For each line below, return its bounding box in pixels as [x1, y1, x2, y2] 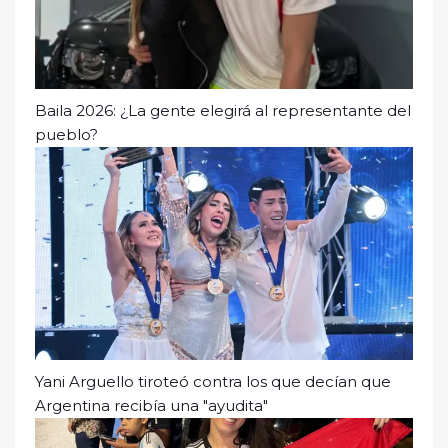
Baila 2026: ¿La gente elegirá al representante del [35, 100, 411, 120]
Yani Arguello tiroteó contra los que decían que [35, 371, 391, 391]
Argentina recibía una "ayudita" [35, 395, 268, 415]
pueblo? [35, 124, 98, 144]
